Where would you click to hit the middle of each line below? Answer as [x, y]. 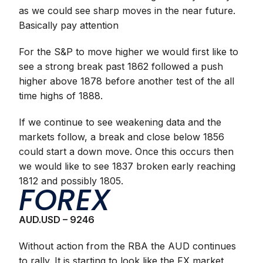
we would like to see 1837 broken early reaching [127, 166]
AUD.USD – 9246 [57, 220]
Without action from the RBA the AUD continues [128, 246]
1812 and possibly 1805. [71, 181]
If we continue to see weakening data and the [120, 122]
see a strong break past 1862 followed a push [121, 66]
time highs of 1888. [61, 96]
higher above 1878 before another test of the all [127, 81]
